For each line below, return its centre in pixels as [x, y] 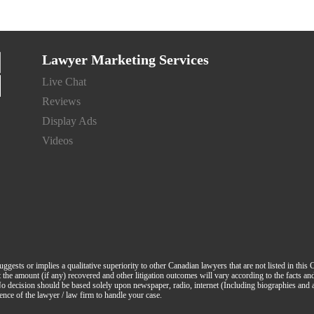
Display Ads [69, 121]
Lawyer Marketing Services [125, 60]
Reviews [61, 102]
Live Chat [64, 82]
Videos [57, 141]
